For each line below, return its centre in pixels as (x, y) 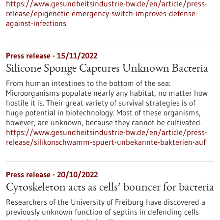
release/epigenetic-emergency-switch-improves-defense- (102, 13)
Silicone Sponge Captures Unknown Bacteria (107, 69)
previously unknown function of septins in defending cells (102, 212)
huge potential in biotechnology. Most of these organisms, (103, 112)
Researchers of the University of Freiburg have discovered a (106, 202)
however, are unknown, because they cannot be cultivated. (104, 122)
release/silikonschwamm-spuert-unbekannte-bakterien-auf (106, 142)
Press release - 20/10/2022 (52, 174)
